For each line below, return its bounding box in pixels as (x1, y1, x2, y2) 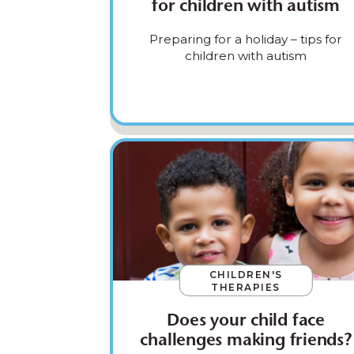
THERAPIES (211, 281, 281, 293)
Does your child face (167, 312, 325, 330)
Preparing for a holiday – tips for (149, 31, 343, 47)
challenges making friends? (140, 332, 352, 350)
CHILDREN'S (209, 268, 283, 281)
